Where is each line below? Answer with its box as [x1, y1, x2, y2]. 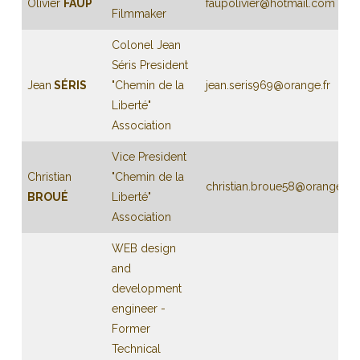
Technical [111, 342, 161, 355]
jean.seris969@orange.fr [205, 79, 330, 92]
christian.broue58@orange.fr [205, 180, 352, 193]
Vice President [111, 150, 186, 163]
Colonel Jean [111, 39, 181, 51]
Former [111, 322, 150, 335]
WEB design [111, 242, 176, 255]
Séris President [111, 59, 188, 72]
